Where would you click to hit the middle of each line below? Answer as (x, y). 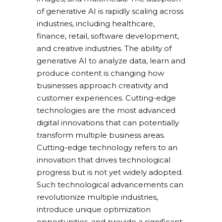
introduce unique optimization (94, 210)
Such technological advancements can (110, 185)
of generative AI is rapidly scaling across (110, 11)
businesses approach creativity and (102, 86)
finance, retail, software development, (108, 36)
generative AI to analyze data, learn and (111, 61)
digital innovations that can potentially (108, 123)
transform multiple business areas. (101, 135)
